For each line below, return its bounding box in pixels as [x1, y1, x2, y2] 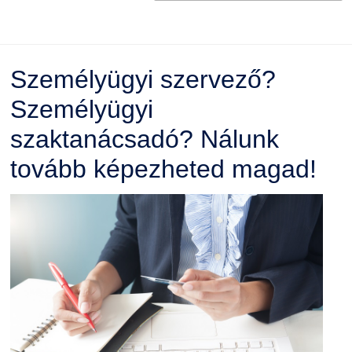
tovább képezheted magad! [9, 155, 317, 184]
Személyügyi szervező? [9, 65, 276, 94]
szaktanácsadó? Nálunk [9, 125, 279, 154]
